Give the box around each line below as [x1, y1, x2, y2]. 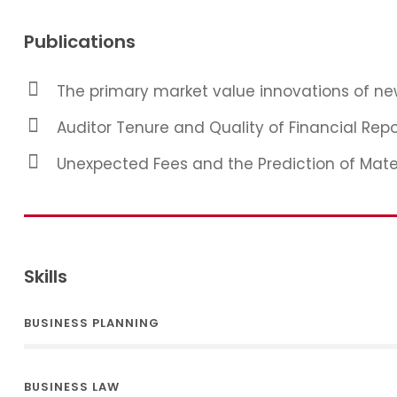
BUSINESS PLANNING [23, 315, 160, 331]
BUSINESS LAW [23, 378, 120, 395]
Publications [23, 29, 136, 54]
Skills [23, 264, 67, 289]
